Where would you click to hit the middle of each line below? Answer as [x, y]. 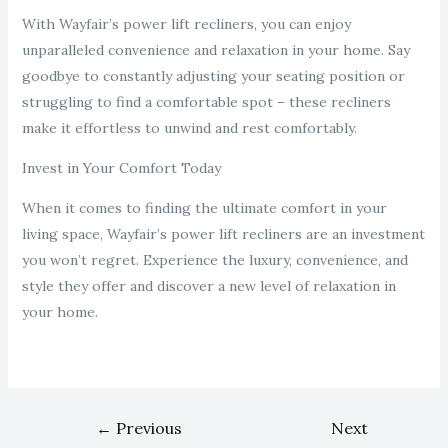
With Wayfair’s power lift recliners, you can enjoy [186, 24]
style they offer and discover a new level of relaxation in [208, 286]
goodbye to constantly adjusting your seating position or [213, 76]
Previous [147, 428]
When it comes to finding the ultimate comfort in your [204, 208]
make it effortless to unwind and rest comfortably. [189, 128]
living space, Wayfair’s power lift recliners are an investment [223, 234]
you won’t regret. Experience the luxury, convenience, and [214, 260]
